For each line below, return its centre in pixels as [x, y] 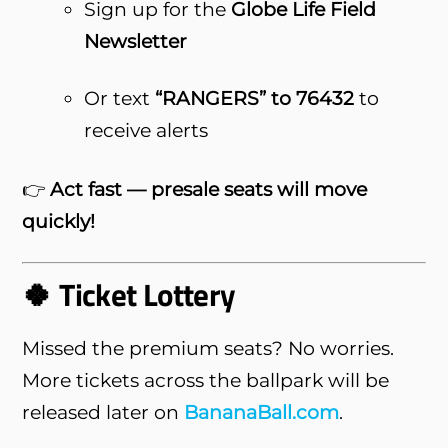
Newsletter [135, 40]
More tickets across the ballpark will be [206, 379]
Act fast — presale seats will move [209, 188]
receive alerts [145, 129]
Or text [119, 97]
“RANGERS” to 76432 [254, 97]
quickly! [59, 220]
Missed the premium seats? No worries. [208, 347]
